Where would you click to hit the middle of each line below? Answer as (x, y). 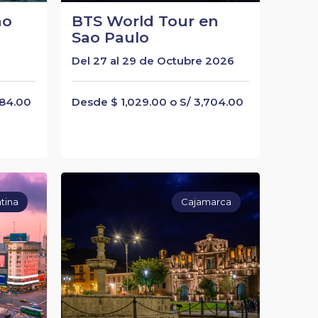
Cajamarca (207, 202)
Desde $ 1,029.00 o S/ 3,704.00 (157, 102)
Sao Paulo (110, 37)
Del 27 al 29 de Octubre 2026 (153, 61)
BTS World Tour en (145, 21)
